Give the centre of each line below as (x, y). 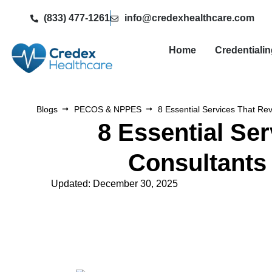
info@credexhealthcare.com (189, 18)
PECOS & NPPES (107, 109)
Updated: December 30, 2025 (115, 183)
